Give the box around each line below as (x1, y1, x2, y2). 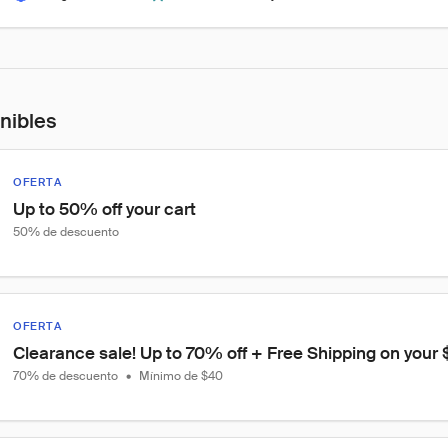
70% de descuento (13, 368, 118, 384)
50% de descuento (13, 224, 119, 240)
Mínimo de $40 (139, 368, 223, 384)
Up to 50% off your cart (13, 198, 196, 220)
